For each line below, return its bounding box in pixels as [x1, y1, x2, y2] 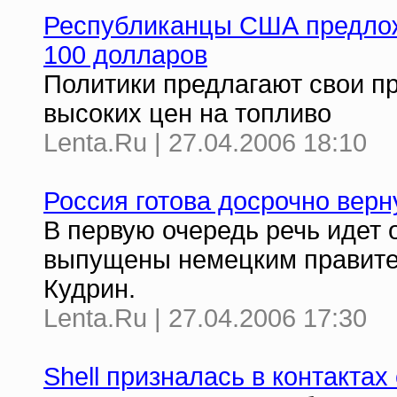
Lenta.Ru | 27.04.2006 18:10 [43, 128, 367, 157]
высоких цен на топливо [43, 99, 331, 128]
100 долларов [43, 41, 207, 69]
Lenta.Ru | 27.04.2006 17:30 [43, 304, 367, 332]
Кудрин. [43, 275, 136, 303]
